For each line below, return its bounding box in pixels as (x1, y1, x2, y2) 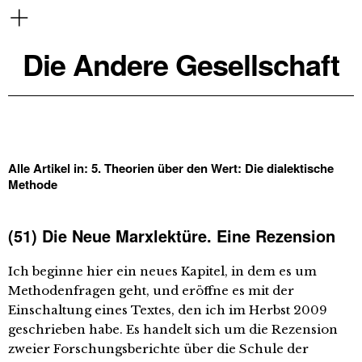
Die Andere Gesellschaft (23, 43, 339, 85)
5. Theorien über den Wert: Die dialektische (91, 159, 334, 177)
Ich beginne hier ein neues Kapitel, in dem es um (8, 263, 317, 279)
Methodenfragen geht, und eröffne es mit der (8, 283, 294, 298)
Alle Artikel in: (8, 159, 91, 177)
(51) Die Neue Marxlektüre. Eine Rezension (8, 224, 335, 247)
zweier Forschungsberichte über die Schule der (8, 341, 309, 356)
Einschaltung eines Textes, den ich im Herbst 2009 (8, 302, 327, 318)
